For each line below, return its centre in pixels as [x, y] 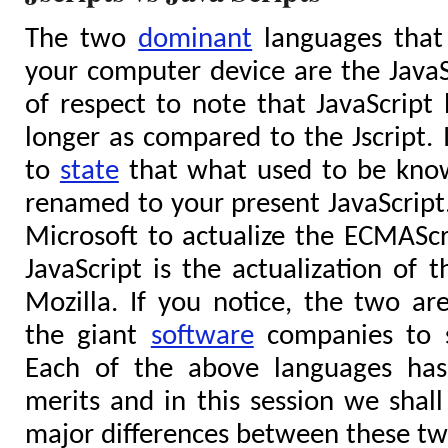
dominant [195, 39]
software [202, 336]
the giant [88, 336]
